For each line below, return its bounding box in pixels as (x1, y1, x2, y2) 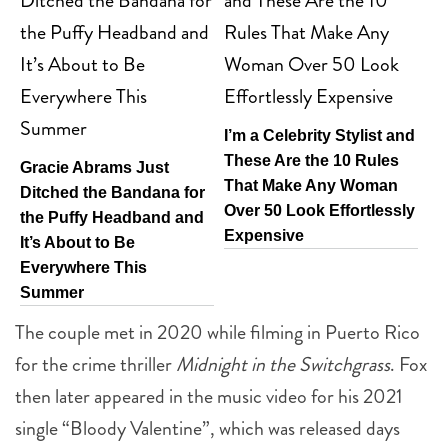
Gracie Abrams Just (20, 158, 169, 176)
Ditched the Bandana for (20, 183, 205, 201)
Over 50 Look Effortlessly (224, 201, 415, 219)
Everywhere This (20, 258, 147, 276)
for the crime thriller (15, 349, 172, 379)
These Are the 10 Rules (224, 151, 399, 169)
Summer (20, 283, 84, 301)
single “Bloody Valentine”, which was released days (15, 413, 400, 443)
